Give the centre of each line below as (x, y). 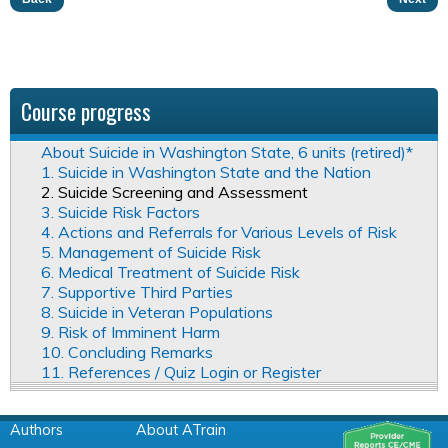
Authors (36, 429)
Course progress (86, 110)
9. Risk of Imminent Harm (130, 331)
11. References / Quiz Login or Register (181, 371)
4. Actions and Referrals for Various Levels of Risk (219, 231)
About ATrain (181, 429)
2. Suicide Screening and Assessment (174, 191)
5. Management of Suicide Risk (151, 251)
